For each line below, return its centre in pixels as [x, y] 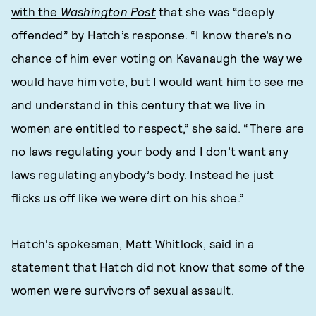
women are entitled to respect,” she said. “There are [158, 128]
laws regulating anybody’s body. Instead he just [143, 174]
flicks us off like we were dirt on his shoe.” [128, 197]
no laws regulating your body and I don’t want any [150, 151]
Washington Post [108, 11]
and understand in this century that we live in [139, 104]
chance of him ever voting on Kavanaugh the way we [157, 58]
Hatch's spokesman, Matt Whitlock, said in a [133, 243]
